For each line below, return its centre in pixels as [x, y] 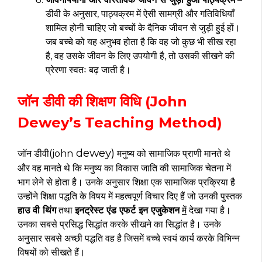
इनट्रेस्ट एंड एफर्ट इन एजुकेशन [127, 210]
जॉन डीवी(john [45, 153]
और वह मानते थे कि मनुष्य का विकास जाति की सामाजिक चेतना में [124, 168]
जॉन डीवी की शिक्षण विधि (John [102, 101]
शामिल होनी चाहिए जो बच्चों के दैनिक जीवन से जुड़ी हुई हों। [143, 27]
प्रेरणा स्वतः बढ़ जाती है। [88, 70]
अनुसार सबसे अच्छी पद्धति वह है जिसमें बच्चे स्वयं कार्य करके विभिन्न [129, 238]
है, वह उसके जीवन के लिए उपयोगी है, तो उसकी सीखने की [140, 56]
